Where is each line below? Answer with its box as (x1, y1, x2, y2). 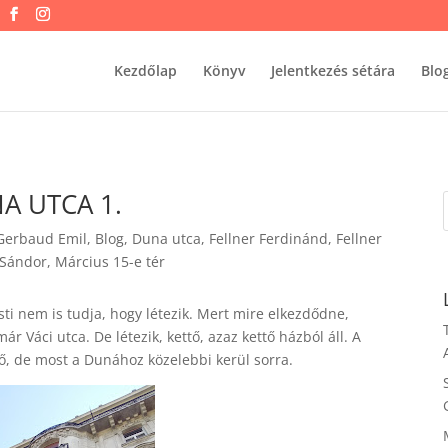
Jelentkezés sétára (270, 61, 395, 80)
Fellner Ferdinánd (208, 228, 328, 248)
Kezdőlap (113, 61, 177, 80)
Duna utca (131, 228, 201, 248)
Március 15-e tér (54, 251, 165, 271)
